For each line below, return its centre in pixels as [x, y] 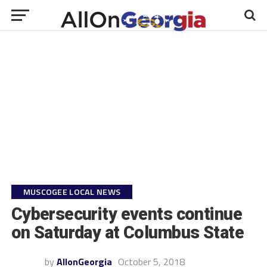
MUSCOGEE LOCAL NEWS [72, 192]
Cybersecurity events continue [126, 214]
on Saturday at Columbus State [127, 232]
